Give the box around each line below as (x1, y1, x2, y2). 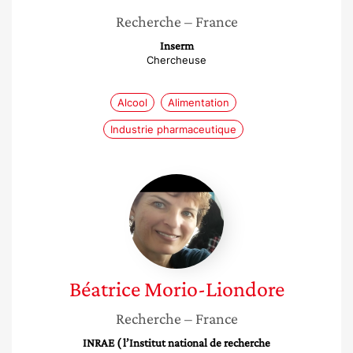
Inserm (159, 39, 194, 52)
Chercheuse (147, 54, 206, 66)
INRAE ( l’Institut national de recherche (83, 336, 270, 349)
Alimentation (168, 96, 229, 109)
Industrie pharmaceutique (110, 123, 236, 136)
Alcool (117, 96, 147, 109)
